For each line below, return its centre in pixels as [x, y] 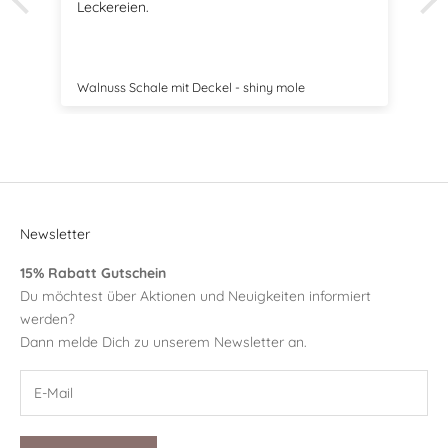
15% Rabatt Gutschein [93, 273]
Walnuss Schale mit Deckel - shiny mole [190, 86]
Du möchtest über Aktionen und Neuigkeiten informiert [195, 296]
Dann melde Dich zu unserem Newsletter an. [163, 342]
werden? [47, 319]
